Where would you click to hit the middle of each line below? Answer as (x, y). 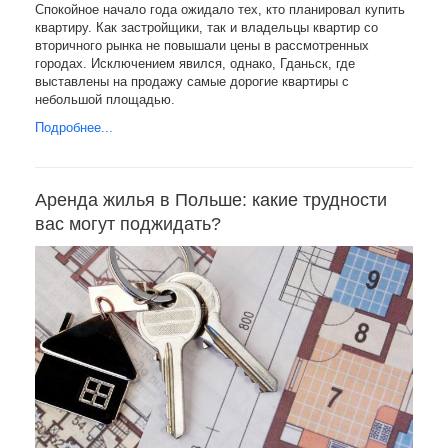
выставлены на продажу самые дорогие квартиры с (192, 81)
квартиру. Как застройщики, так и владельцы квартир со (206, 27)
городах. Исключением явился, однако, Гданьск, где (195, 63)
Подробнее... (74, 127)
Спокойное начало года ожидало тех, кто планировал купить (220, 9)
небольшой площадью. (105, 99)
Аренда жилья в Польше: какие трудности (211, 200)
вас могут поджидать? (128, 224)
